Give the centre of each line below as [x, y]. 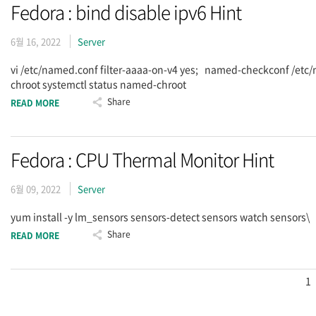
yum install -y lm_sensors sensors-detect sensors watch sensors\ [160, 217]
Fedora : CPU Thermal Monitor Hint [142, 159]
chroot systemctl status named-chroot [98, 84]
